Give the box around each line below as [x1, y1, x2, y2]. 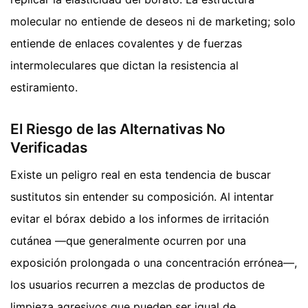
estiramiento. [10, 80, 78, 94]
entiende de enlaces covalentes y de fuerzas [10, 36, 242, 50]
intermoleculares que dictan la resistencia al [10, 58, 239, 72]
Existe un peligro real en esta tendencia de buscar [10, 168, 271, 182]
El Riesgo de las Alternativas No [10, 120, 225, 137]
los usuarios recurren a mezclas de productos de [10, 278, 265, 292]
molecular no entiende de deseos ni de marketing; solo [10, 14, 296, 28]
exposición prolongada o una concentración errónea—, [10, 256, 297, 270]
